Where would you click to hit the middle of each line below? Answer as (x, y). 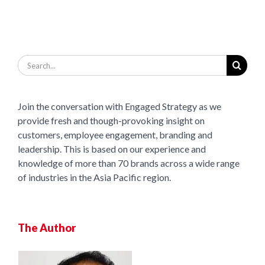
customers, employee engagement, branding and (115, 135)
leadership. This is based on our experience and (112, 149)
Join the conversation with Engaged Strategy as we (119, 106)
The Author (47, 227)
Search (31, 61)
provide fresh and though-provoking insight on (111, 120)
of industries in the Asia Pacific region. (94, 177)
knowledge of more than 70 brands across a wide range (129, 163)
